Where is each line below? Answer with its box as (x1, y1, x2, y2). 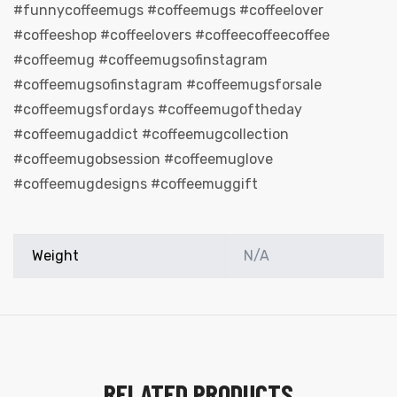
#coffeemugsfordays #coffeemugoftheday (13, 101, 302, 119)
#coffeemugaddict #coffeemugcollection (13, 126, 289, 144)
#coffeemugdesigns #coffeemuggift (13, 175, 258, 193)
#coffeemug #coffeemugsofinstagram (13, 51, 268, 69)
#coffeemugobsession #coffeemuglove (13, 151, 273, 168)
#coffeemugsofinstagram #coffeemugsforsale (13, 76, 322, 94)
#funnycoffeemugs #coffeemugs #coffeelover (13, 2, 323, 19)
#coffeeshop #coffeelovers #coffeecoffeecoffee (13, 27, 330, 44)
